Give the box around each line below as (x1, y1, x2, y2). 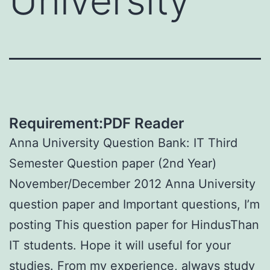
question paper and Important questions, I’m (9, 196, 260, 212)
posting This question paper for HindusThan (9, 217, 259, 232)
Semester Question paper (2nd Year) (9, 155, 216, 171)
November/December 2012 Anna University (9, 176, 256, 191)
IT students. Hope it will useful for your (9, 237, 231, 253)
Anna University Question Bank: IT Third (9, 135, 237, 150)
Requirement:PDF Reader (9, 114, 184, 132)
